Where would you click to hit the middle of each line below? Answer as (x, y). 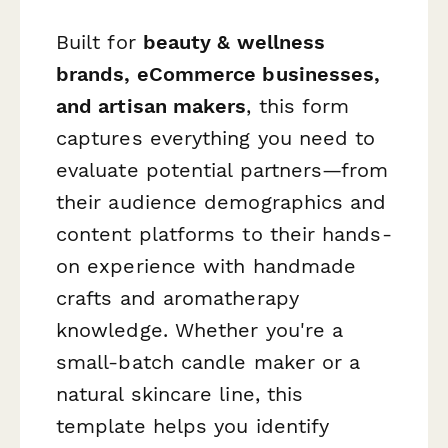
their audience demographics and (221, 201)
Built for (99, 41)
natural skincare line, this (180, 393)
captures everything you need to (216, 137)
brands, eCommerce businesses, (218, 73)
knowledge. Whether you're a (200, 329)
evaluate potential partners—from (222, 169)
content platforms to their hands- (224, 233)
